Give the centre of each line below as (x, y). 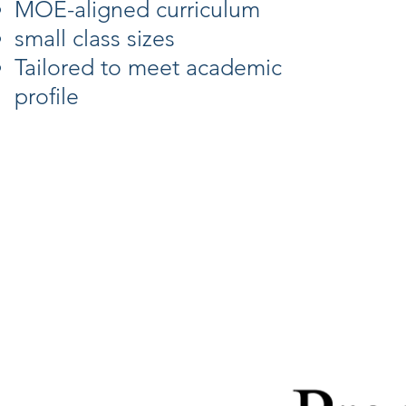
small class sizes (95, 38)
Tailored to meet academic (148, 67)
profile (47, 96)
